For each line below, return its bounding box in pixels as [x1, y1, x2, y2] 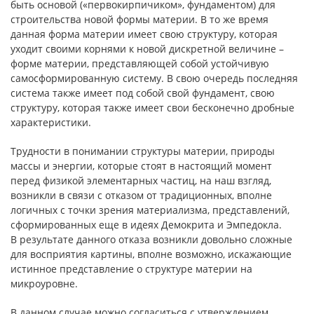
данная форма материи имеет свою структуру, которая [11, 27, 278, 41]
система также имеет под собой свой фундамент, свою [11, 86, 275, 100]
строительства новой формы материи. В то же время [11, 13, 268, 26]
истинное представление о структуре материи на [11, 262, 252, 275]
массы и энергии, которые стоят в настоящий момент [11, 159, 272, 172]
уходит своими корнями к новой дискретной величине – [11, 42, 284, 55]
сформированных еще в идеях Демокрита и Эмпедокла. [11, 218, 282, 231]
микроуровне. [11, 277, 78, 290]
